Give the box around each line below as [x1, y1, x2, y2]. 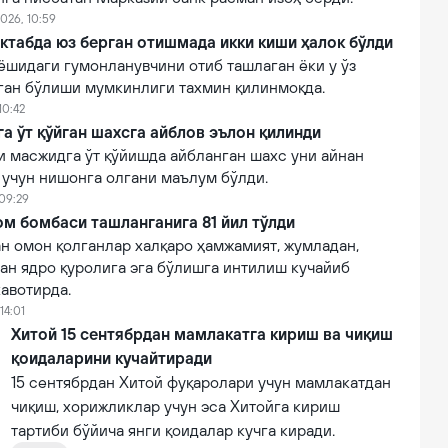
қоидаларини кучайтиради [11, 349, 212, 367]
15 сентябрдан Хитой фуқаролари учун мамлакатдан [11, 373, 391, 391]
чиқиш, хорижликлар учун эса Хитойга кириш [11, 397, 340, 415]
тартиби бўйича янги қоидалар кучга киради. [11, 421, 339, 439]
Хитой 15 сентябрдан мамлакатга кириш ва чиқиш [11, 325, 393, 343]
